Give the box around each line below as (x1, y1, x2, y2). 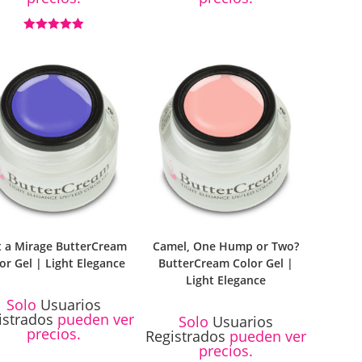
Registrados (145, 326, 225, 346)
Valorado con (23, 34, 84, 46)
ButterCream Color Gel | (158, 255, 293, 271)
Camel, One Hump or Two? (152, 238, 299, 254)
